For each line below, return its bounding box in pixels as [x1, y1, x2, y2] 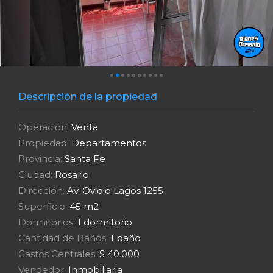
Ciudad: [18, 169, 52, 180]
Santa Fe [62, 153, 105, 165]
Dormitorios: [18, 216, 75, 228]
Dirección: [18, 185, 65, 196]
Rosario [52, 169, 89, 180]
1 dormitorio [75, 216, 132, 228]
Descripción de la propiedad [18, 91, 157, 102]
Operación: [18, 121, 69, 133]
